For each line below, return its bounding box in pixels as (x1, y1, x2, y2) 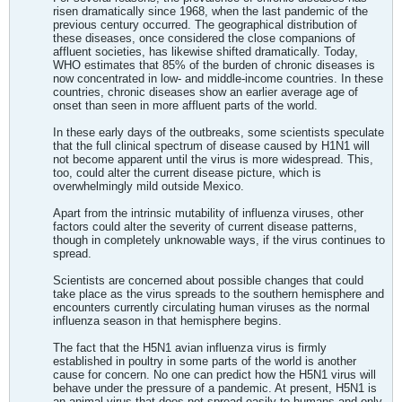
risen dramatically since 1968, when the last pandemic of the (53, 4, 368, 18)
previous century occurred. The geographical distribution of (53, 18, 357, 31)
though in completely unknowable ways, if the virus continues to (53, 233, 385, 247)
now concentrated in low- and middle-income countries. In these (53, 72, 383, 85)
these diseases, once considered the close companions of (53, 31, 355, 45)
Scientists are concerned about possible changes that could (53, 274, 363, 287)
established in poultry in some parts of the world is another (53, 354, 356, 368)
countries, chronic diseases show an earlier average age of (53, 85, 358, 99)
